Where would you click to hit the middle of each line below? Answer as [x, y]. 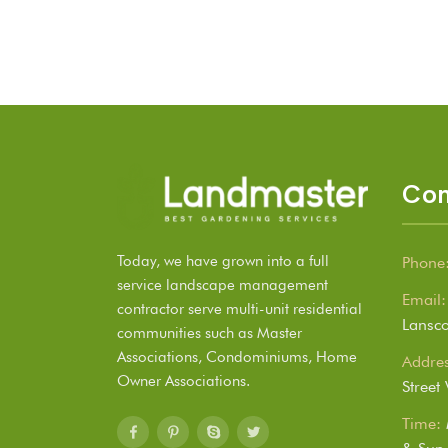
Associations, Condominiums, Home [237, 357]
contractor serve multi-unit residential [239, 309]
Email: [424, 300]
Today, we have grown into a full [223, 261]
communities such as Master [209, 333]
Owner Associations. [183, 381]
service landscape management [222, 285]
